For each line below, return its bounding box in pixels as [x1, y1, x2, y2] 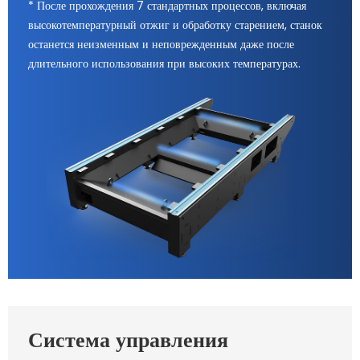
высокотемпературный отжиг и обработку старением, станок [28, 17, 322, 34]
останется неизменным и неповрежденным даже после [28, 36, 294, 53]
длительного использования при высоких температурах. [28, 55, 301, 72]
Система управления [28, 325, 228, 354]
